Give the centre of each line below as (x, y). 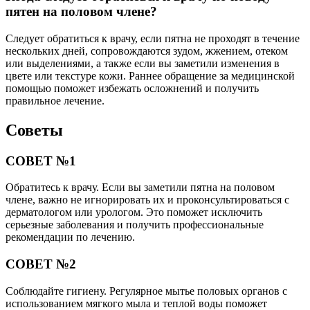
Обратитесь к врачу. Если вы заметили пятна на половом (140, 188)
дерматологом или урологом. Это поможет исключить (134, 212)
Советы (34, 130)
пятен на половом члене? (81, 12)
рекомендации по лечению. (70, 237)
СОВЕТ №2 (41, 264)
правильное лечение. (55, 100)
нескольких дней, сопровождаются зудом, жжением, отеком (147, 51)
